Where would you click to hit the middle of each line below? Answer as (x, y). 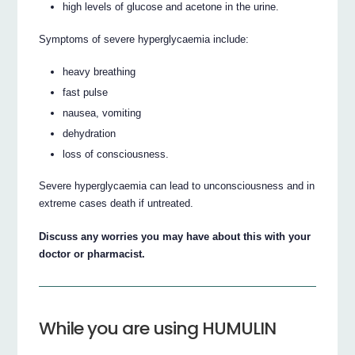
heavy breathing (99, 71)
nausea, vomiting (102, 113)
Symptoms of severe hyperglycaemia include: (144, 39)
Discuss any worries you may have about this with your (175, 237)
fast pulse (86, 92)
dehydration (90, 133)
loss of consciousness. (116, 154)
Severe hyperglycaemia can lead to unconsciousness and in (177, 186)
